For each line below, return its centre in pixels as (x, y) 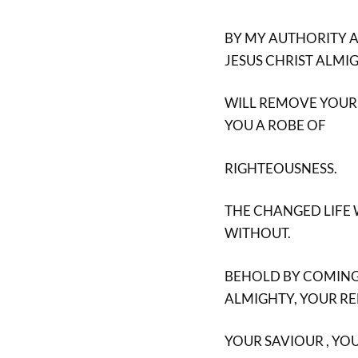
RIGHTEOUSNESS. (280, 168)
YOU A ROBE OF (275, 125)
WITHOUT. (257, 233)
